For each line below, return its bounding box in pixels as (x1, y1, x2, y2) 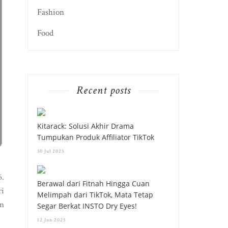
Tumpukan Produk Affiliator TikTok (37, 132, 155, 142)
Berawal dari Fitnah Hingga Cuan (37, 178, 150, 188)
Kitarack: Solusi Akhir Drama (37, 121, 134, 131)
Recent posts (76, 82, 131, 98)
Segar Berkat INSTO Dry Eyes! (37, 201, 137, 211)
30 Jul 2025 (37, 148, 65, 155)
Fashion (37, 6, 65, 18)
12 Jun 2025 (37, 216, 67, 223)
